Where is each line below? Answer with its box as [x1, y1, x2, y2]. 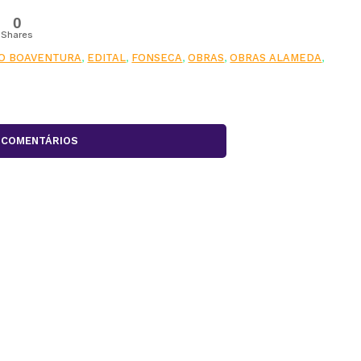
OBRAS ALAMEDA [230, 51, 322, 64]
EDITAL [87, 51, 127, 64]
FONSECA [131, 51, 183, 64]
